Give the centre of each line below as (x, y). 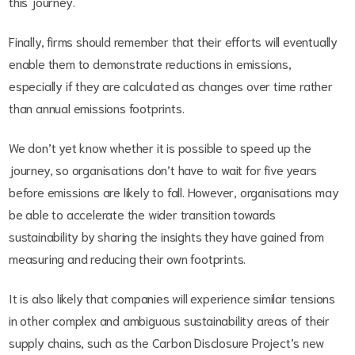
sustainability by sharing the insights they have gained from (166, 236)
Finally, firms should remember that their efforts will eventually (173, 41)
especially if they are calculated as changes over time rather (171, 86)
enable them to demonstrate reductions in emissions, (150, 63)
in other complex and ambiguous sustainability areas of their (169, 320)
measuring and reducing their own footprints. (129, 258)
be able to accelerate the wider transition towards (142, 214)
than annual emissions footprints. (100, 108)
